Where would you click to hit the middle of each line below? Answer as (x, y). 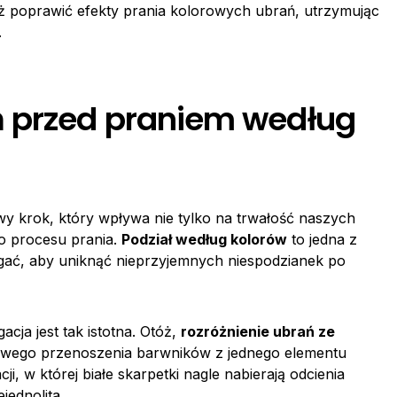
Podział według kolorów (204, 239)
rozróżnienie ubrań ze (258, 331)
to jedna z (322, 239)
